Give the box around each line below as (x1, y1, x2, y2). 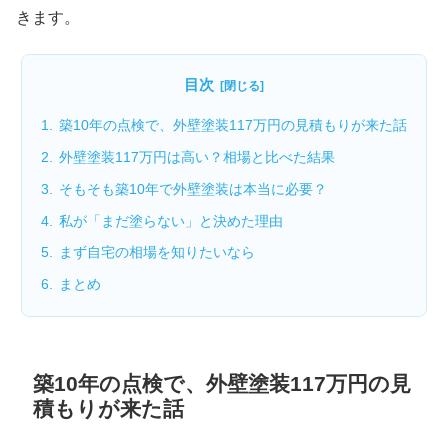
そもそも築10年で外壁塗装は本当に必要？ (58, 180, 327, 197)
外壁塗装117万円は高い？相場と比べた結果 (58, 148, 335, 165)
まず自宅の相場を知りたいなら (58, 244, 255, 261)
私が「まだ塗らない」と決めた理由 (58, 212, 283, 229)
